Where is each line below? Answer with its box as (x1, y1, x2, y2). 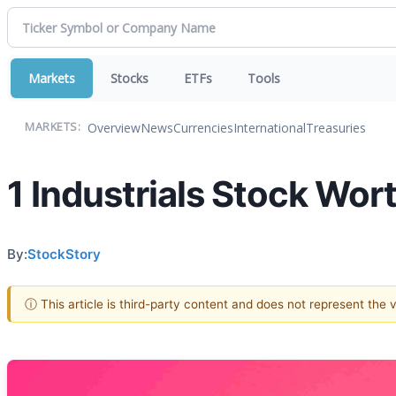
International (233, 118, 306, 136)
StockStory (27, 245, 101, 263)
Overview (88, 118, 141, 136)
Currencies (173, 118, 233, 136)
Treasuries (306, 118, 366, 136)
